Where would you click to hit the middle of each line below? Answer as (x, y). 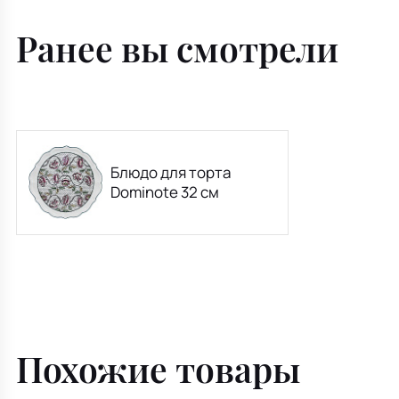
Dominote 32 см (165, 191)
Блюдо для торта (171, 172)
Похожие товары (158, 368)
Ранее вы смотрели (177, 48)
